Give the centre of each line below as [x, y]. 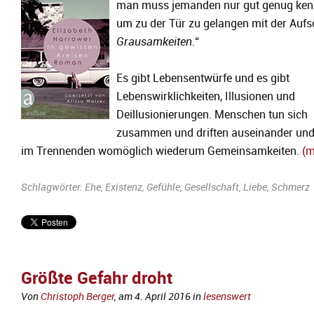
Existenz [124, 187]
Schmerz [291, 187]
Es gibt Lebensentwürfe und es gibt [203, 78]
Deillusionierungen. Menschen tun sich [212, 115]
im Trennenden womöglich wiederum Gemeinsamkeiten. [162, 151]
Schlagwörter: [53, 187]
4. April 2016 [163, 297]
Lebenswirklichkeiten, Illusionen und [206, 97]
